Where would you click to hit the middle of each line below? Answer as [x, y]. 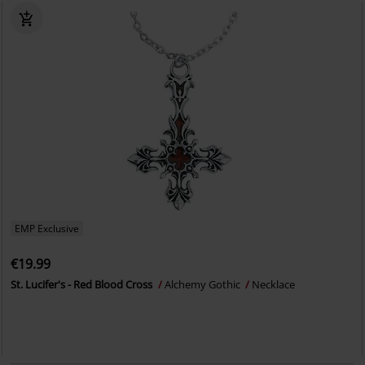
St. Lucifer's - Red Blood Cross [83, 284]
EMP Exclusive [47, 229]
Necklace [274, 284]
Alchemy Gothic [204, 284]
